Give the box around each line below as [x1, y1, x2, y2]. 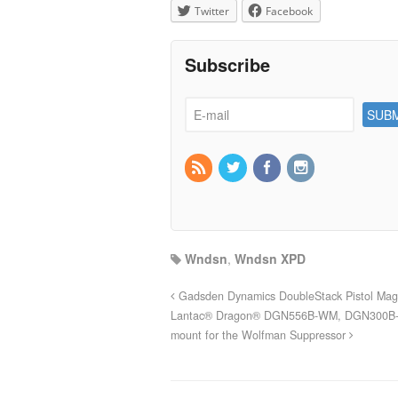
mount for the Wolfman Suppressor [171, 326, 349, 343]
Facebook [266, 3, 313, 19]
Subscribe [185, 51, 270, 77]
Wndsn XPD [235, 249, 306, 267]
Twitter [195, 3, 229, 19]
